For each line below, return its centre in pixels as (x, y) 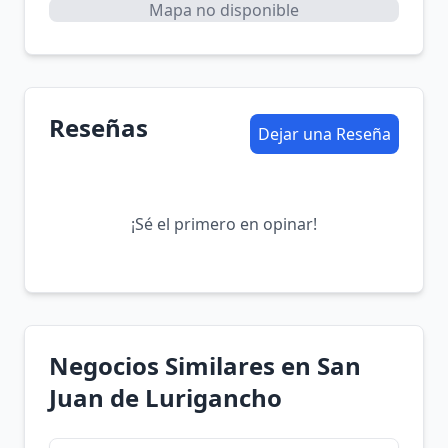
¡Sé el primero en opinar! (224, 224)
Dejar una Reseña (324, 134)
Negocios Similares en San (205, 365)
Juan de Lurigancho (165, 397)
